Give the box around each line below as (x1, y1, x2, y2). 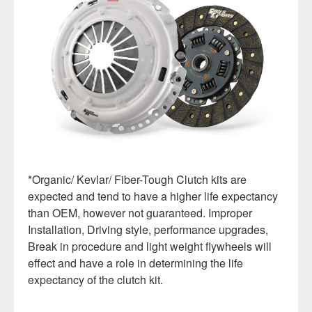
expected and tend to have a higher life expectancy (28, 188, 278, 205)
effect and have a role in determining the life (28, 255, 243, 272)
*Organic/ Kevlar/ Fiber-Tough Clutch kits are (28, 171, 247, 188)
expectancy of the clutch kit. (28, 272, 163, 288)
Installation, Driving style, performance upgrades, (28, 221, 268, 238)
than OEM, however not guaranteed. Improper (28, 205, 252, 221)
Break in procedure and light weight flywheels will (28, 238, 272, 255)
